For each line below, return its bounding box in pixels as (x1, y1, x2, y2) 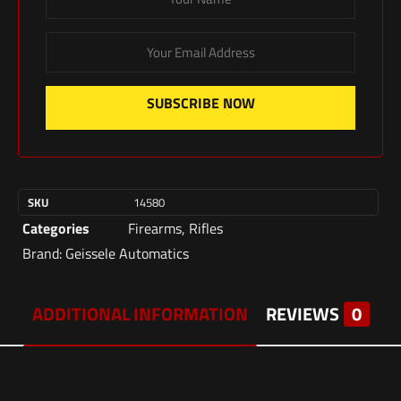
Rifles (189, 217, 223, 239)
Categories (22, 217, 90, 239)
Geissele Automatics (65, 242, 189, 264)
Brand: (22, 242, 65, 264)
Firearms (128, 217, 182, 239)
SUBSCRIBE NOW (146, 91, 255, 114)
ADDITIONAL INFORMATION (31, 299, 248, 328)
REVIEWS (265, 299, 339, 328)
